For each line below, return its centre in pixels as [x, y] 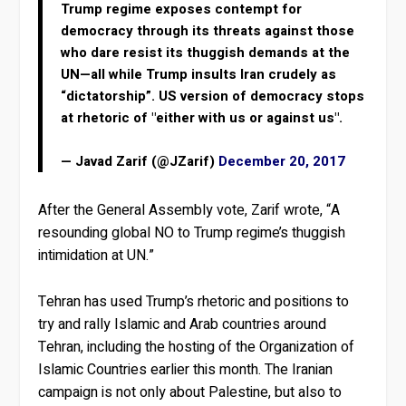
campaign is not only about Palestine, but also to [190, 392]
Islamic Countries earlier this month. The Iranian [186, 369]
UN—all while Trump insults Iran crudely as [199, 75]
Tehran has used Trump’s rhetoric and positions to [194, 301]
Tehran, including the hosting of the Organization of [197, 347]
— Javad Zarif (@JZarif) [140, 162]
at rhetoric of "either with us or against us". [202, 118]
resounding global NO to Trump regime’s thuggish [192, 233]
